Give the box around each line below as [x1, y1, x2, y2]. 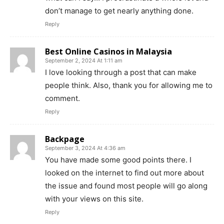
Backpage [45, 133, 84, 144]
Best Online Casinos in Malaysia [45, 45, 172, 57]
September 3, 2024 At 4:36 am [45, 144, 125, 151]
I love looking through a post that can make [45, 67, 196, 77]
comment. [45, 93, 80, 103]
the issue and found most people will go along [45, 180, 207, 190]
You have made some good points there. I [45, 154, 191, 164]
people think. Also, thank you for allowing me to [45, 80, 212, 90]
